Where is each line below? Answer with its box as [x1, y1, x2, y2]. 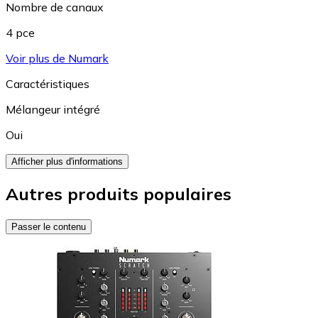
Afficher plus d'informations [11, 155, 123, 167]
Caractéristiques [6, 76, 89, 91]
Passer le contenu [11, 221, 86, 232]
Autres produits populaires [6, 182, 231, 204]
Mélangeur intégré [6, 102, 100, 116]
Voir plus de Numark [6, 50, 109, 65]
